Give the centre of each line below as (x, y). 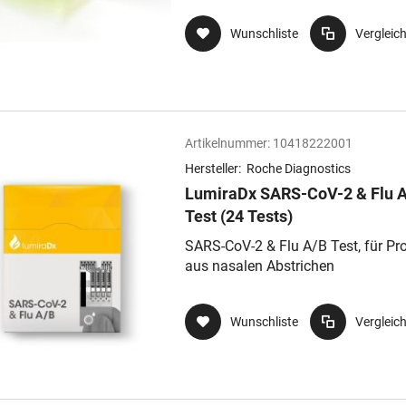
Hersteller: (214, 169)
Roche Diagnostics (299, 169)
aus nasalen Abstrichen (260, 266)
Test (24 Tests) (239, 216)
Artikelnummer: (227, 143)
